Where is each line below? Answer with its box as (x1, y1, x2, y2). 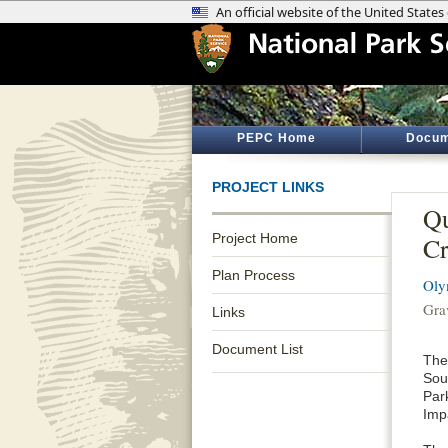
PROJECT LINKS (212, 179, 324, 195)
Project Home (212, 230, 298, 246)
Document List (212, 341, 303, 357)
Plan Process (212, 267, 295, 283)
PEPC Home (236, 131, 316, 145)
